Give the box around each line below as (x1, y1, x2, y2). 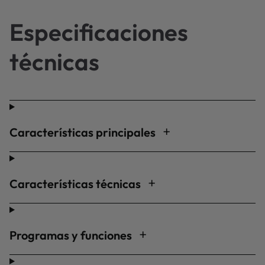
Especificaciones (9, 17, 188, 47)
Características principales (9, 125, 158, 140)
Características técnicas (9, 176, 143, 191)
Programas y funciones (9, 228, 134, 243)
